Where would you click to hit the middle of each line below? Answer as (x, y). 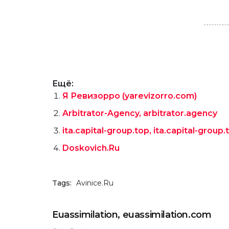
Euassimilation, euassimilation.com (132, 214)
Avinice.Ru (95, 183)
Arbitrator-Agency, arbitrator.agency (140, 113)
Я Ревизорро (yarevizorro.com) (130, 96)
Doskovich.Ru (91, 148)
